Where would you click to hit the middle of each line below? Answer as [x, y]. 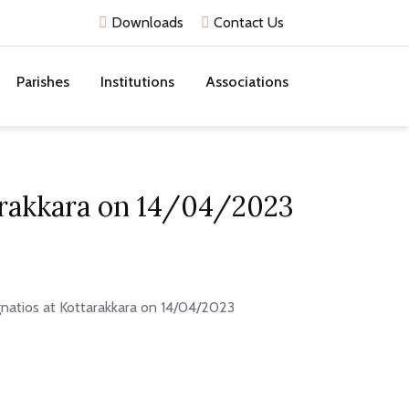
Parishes [43, 82]
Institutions [137, 82]
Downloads [146, 22]
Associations [247, 82]
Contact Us [247, 22]
